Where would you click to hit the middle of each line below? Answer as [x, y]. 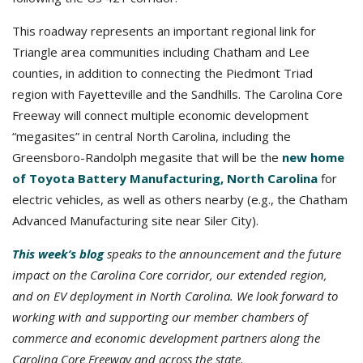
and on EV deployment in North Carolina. [124, 296]
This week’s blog [58, 254]
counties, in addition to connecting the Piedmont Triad [162, 73]
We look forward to [287, 296]
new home [313, 157]
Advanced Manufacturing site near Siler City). [135, 220]
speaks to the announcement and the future [222, 254]
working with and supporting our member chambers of [160, 317]
